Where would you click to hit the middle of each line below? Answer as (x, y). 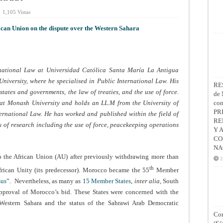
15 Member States (107, 181)
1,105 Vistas (16, 12)
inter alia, (148, 181)
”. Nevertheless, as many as (45, 181)
